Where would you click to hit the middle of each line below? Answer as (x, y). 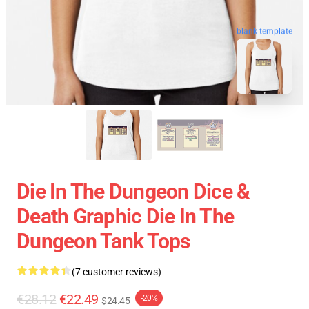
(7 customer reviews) (117, 272)
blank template (265, 31)
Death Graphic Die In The (125, 216)
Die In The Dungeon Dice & (133, 191)
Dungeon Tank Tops (103, 241)
